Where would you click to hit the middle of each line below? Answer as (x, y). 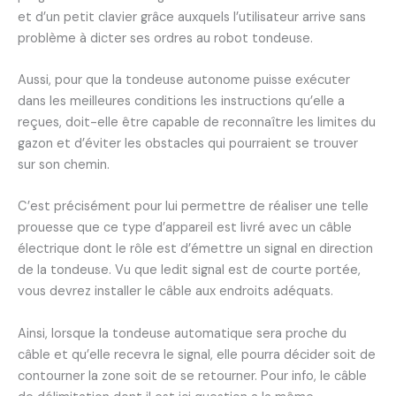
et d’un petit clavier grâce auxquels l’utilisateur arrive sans (192, 17)
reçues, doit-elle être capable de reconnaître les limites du (197, 123)
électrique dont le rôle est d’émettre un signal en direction (195, 249)
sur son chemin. (64, 165)
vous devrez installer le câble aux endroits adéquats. (175, 292)
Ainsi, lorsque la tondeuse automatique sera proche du (182, 333)
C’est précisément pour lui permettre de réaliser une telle (193, 207)
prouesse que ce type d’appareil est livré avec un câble (185, 228)
